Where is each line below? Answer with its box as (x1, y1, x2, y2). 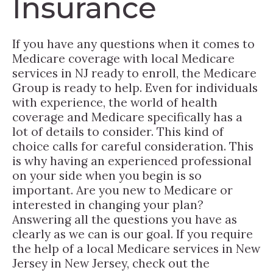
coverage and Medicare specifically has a (12, 109, 243, 124)
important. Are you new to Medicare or (12, 182, 233, 197)
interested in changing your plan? (12, 197, 204, 212)
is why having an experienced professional (12, 153, 252, 168)
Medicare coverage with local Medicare (12, 51, 235, 66)
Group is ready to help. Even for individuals (12, 80, 258, 95)
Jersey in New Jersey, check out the (12, 255, 210, 271)
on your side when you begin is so (12, 168, 202, 183)
